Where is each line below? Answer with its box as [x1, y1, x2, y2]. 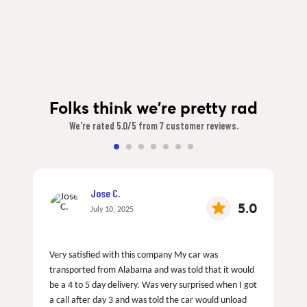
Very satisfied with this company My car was [49, 249, 218, 260]
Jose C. [90, 186, 120, 199]
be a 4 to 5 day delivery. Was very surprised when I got [49, 280, 257, 291]
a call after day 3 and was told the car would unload [49, 295, 247, 306]
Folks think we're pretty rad [49, 97, 258, 119]
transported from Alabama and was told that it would [49, 265, 254, 275]
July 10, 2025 [90, 205, 134, 214]
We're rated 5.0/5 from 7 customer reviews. [69, 119, 238, 132]
